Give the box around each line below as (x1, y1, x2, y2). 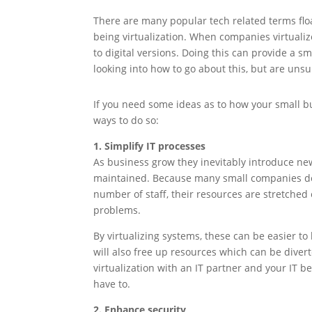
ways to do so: (93, 114, 159, 127)
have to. (93, 277, 131, 291)
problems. (93, 203, 141, 217)
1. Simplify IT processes (93, 139, 206, 153)
